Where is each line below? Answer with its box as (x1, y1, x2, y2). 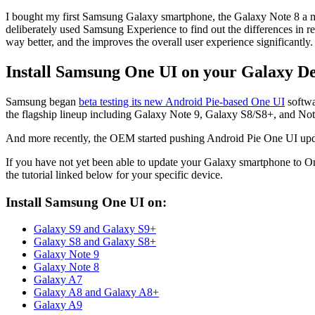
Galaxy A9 (34, 299, 82, 311)
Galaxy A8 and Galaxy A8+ (34, 286, 159, 299)
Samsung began (6, 95, 79, 108)
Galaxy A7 (34, 274, 82, 286)
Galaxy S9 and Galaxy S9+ (34, 223, 156, 236)
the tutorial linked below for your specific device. (6, 168, 223, 181)
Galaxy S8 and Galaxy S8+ (34, 236, 156, 248)
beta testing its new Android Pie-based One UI (79, 95, 285, 108)
